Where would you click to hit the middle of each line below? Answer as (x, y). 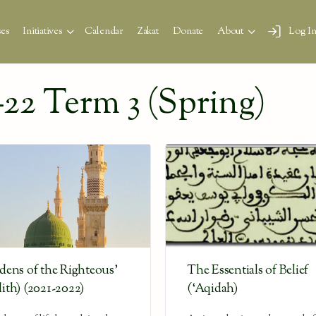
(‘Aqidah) (212, 290)
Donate (188, 32)
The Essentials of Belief (248, 271)
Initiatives (42, 32)
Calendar (104, 32)
